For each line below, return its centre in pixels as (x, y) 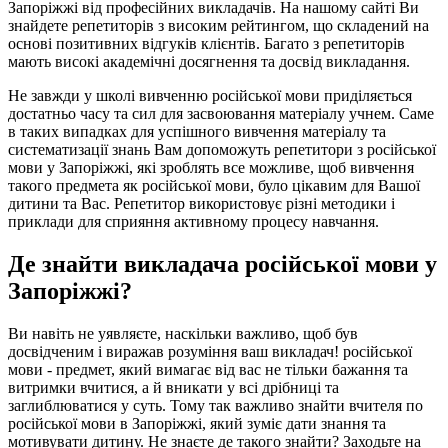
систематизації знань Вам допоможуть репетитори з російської (222, 150)
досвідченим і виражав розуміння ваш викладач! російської (210, 352)
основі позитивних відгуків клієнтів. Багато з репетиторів (206, 44)
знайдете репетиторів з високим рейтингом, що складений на (218, 26)
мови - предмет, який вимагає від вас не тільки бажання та (208, 370)
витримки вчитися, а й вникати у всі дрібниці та (173, 388)
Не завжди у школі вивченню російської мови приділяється (210, 96)
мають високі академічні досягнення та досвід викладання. (209, 62)
